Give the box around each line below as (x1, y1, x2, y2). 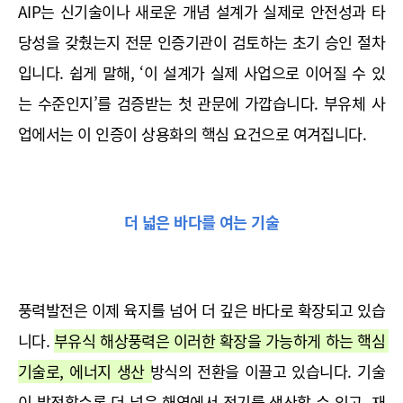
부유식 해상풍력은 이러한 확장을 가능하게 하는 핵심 (54, 328, 385, 353)
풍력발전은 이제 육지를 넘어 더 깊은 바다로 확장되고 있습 (18, 298, 385, 322)
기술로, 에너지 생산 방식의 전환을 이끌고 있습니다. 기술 (18, 359, 385, 383)
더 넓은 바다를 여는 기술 (123, 210, 280, 234)
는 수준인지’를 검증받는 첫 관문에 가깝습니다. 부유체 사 (18, 91, 385, 115)
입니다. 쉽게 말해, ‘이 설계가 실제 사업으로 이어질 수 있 (18, 60, 385, 85)
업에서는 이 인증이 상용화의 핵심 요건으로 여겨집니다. (18, 121, 367, 146)
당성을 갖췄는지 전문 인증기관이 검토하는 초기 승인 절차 (18, 30, 385, 54)
